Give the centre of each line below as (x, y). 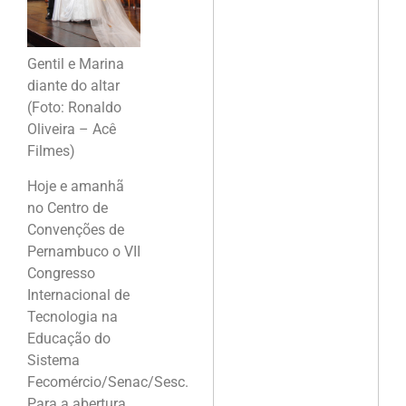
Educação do (69, 338)
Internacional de (78, 295)
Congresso (61, 273)
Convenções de (76, 229)
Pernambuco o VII (84, 251)
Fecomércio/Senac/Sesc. (108, 382)
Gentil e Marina (76, 64)
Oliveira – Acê (72, 130)
